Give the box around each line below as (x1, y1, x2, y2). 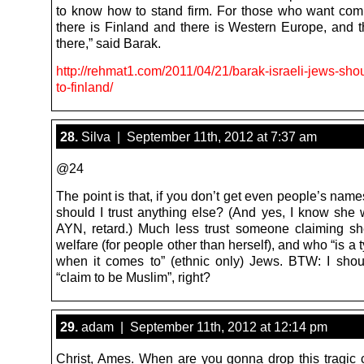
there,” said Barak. (56, 35, 161, 50)
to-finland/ (56, 79, 113, 94)
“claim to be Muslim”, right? (56, 269, 210, 284)
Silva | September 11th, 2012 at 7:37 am (78, 128, 317, 144)
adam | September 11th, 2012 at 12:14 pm (78, 318, 327, 334)
